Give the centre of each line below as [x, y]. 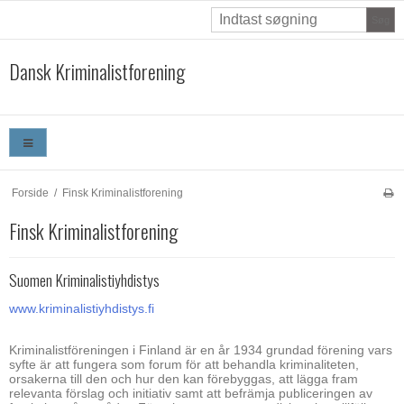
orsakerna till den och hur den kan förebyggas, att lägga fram [184, 378]
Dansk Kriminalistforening [97, 71]
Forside [30, 193]
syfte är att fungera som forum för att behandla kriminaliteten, [184, 364]
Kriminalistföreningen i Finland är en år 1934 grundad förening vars [201, 349]
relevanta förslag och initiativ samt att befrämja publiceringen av [191, 393]
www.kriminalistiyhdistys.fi [82, 308]
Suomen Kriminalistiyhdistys [84, 280]
